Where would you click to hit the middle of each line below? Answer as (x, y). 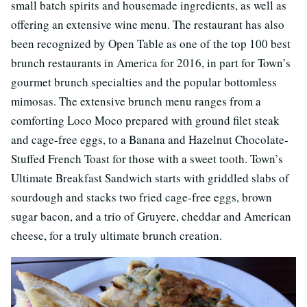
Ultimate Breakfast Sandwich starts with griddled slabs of (150, 178)
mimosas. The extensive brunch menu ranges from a (136, 101)
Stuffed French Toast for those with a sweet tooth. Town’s (147, 159)
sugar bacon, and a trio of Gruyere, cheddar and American (151, 217)
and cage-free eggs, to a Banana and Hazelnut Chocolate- (150, 140)
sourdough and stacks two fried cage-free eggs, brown (142, 197)
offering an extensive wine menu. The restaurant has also (148, 25)
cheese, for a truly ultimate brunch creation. (116, 236)
